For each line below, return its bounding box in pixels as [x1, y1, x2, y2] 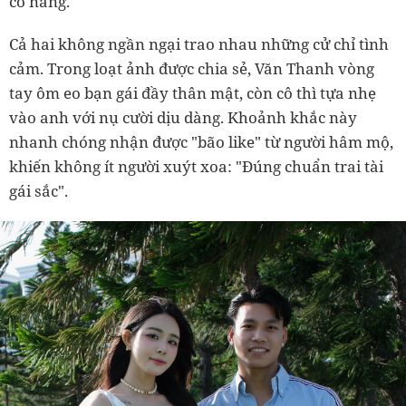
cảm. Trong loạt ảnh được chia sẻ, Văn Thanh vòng [9, 58, 374, 79]
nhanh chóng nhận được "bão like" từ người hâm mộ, [9, 131, 393, 152]
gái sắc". [9, 180, 68, 201]
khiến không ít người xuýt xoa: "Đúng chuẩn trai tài [9, 156, 383, 177]
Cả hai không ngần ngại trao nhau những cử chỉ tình [9, 34, 389, 54]
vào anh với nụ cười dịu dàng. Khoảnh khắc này [9, 107, 357, 128]
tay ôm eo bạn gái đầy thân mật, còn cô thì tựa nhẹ [9, 82, 376, 103]
